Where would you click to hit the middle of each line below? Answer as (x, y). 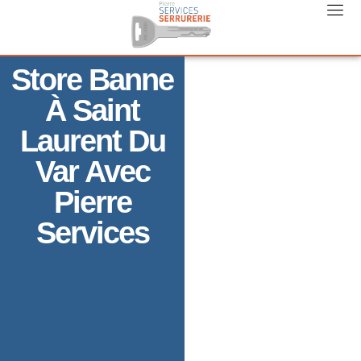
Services (92, 233)
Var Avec (92, 172)
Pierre (92, 202)
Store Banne (93, 80)
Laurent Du (92, 141)
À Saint (93, 110)
